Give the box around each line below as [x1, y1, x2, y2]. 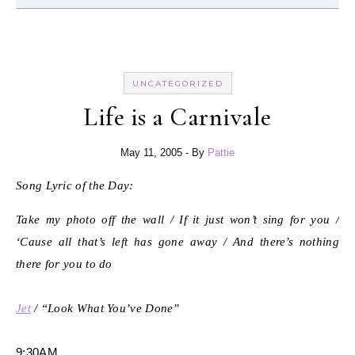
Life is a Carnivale [83, 101, 272, 132]
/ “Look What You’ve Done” [30, 301, 180, 315]
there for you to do [16, 257, 113, 270]
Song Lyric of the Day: [16, 178, 134, 192]
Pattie [208, 146, 235, 158]
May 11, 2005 [120, 146, 182, 158]
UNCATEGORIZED [132, 78, 223, 89]
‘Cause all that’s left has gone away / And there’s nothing [16, 235, 339, 248]
